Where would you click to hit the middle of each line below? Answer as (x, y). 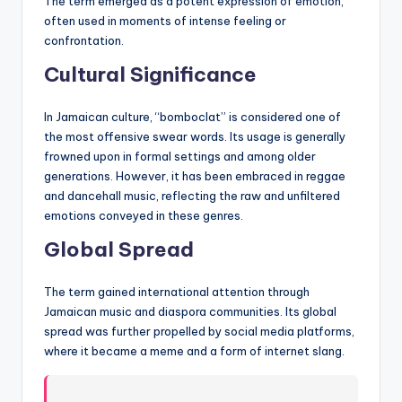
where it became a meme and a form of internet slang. (194, 351)
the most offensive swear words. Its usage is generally (195, 137)
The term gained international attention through (177, 292)
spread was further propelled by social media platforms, (199, 332)
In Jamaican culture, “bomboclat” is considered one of (192, 117)
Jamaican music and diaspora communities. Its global (190, 312)
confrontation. (84, 41)
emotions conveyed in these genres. (144, 216)
